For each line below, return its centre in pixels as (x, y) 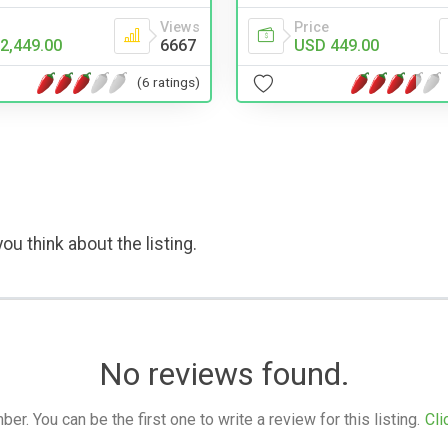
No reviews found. (224, 373)
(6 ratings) (168, 82)
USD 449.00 (336, 45)
